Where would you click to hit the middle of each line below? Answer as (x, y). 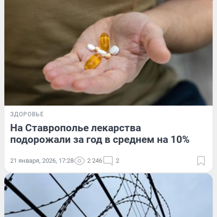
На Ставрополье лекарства (76, 128)
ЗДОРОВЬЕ (27, 114)
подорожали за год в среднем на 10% (100, 139)
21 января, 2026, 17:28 (42, 160)
